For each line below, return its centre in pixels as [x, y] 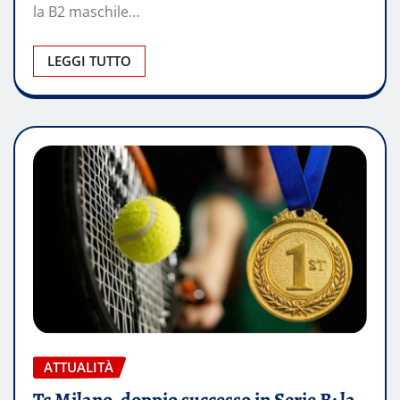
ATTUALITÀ [79, 367]
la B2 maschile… [86, 12]
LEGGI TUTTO [89, 61]
